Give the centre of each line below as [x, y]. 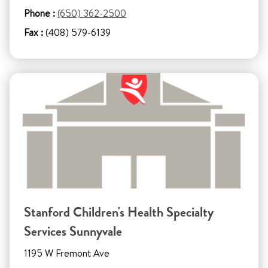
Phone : [39, 13]
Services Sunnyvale [73, 232]
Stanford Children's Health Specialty [119, 212]
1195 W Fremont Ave [67, 253]
